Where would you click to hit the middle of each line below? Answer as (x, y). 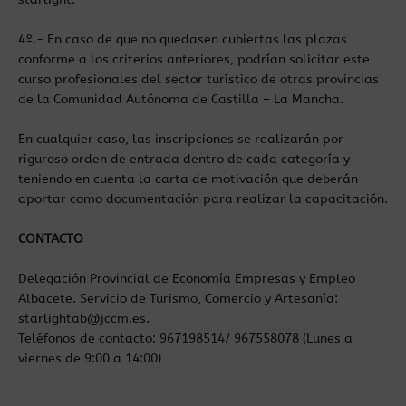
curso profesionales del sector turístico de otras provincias (198, 79)
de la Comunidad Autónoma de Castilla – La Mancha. (181, 99)
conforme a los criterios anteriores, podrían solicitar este (194, 59)
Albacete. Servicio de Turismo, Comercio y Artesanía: (178, 299)
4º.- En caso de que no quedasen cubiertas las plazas (183, 39)
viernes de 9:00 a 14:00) (90, 358)
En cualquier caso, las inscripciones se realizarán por (181, 139)
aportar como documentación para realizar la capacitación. (203, 199)
